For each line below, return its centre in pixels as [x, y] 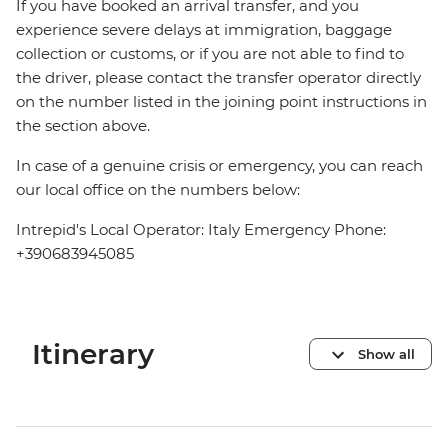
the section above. [83, 126]
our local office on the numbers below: [158, 190]
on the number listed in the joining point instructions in [221, 102]
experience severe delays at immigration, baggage [204, 30]
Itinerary [93, 354]
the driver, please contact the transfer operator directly [218, 78]
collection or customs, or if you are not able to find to [210, 54]
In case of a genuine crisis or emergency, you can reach [219, 166]
